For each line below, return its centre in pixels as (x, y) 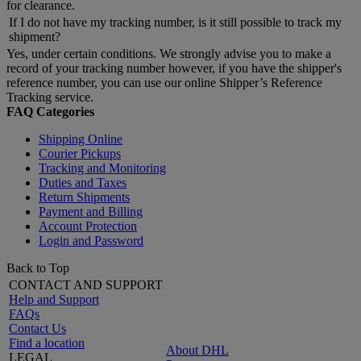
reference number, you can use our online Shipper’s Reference (164, 83)
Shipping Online (81, 139)
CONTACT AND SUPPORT (86, 285)
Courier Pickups (80, 154)
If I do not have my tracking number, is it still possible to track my (175, 23)
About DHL (197, 351)
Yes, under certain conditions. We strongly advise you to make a (169, 54)
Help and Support (54, 300)
